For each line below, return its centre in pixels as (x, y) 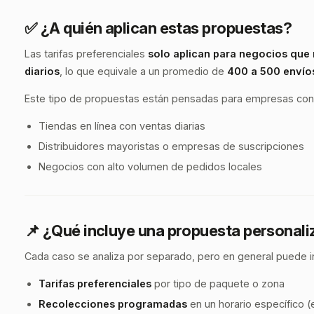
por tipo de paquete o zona (218, 284)
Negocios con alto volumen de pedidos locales (150, 166)
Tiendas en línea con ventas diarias (122, 126)
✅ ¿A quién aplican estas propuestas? (158, 28)
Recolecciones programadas (113, 304)
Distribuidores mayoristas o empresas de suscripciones (171, 146)
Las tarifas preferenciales (86, 54)
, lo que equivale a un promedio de (143, 71)
